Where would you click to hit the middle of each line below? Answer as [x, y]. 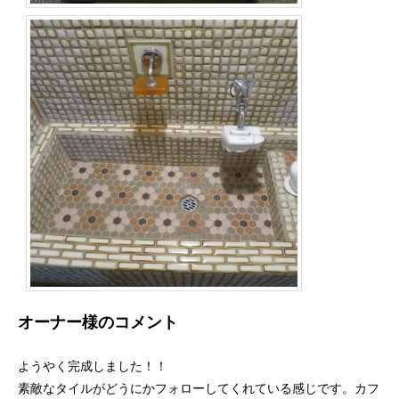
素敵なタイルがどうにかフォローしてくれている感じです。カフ [199, 389]
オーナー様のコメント [98, 322]
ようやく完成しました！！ [93, 367]
